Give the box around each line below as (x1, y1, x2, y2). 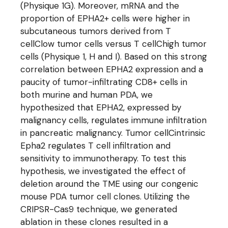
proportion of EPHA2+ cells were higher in (20, 13, 190, 24)
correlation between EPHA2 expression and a (20, 64, 204, 75)
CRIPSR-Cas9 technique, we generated (20, 204, 178, 215)
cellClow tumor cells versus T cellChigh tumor (20, 38, 207, 49)
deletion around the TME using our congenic (20, 178, 199, 189)
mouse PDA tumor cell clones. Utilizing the (20, 191, 190, 202)
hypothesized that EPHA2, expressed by (20, 102, 182, 113)
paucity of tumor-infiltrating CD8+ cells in (20, 76, 188, 88)
